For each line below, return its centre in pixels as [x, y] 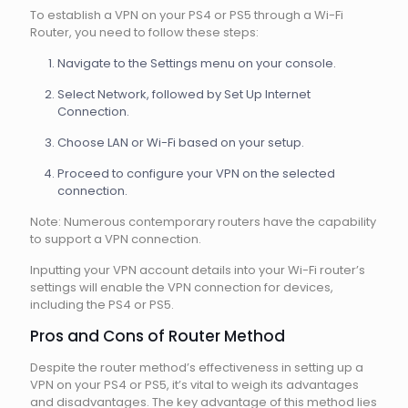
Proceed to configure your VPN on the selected [196, 173]
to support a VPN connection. [116, 239]
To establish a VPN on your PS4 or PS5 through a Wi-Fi [187, 15]
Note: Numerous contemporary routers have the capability [203, 222]
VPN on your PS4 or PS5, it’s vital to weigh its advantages [194, 385]
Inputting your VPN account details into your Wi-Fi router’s [198, 270]
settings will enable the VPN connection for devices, [182, 287]
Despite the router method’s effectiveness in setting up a [197, 367]
